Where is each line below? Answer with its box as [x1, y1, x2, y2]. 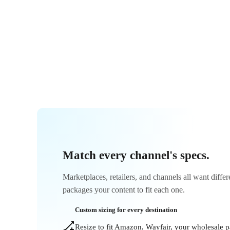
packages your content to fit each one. [63, 185, 185, 195]
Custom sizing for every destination [75, 205, 177, 214]
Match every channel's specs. [63, 148, 209, 162]
